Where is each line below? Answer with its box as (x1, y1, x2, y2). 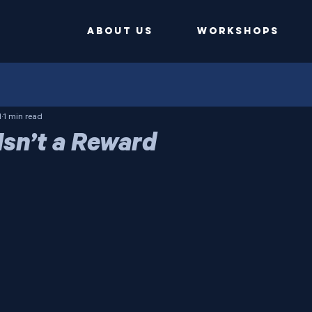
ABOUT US (87, 25, 153, 37)
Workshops (197, 25, 279, 37)
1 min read (3, 112, 42, 123)
